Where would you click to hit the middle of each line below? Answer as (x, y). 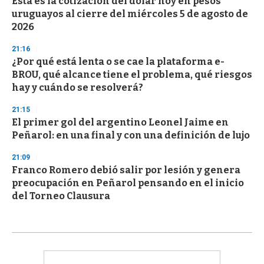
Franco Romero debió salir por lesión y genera (126, 170)
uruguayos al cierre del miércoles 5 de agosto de (130, 14)
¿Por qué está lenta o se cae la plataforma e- (118, 61)
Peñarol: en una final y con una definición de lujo (131, 135)
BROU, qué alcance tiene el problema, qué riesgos (132, 74)
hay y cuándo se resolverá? (77, 87)
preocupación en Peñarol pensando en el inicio (128, 183)
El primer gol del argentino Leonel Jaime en (120, 122)
